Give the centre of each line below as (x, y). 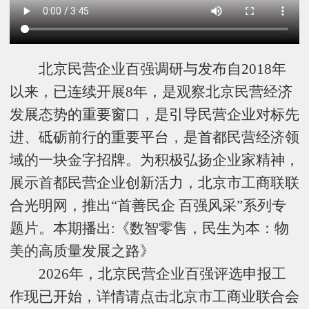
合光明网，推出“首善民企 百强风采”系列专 (148, 205)
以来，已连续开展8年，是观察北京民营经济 (151, 91)
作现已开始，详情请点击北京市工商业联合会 (154, 296)
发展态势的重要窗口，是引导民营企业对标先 (154, 114)
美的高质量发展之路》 (82, 251)
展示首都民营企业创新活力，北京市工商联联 (154, 182)
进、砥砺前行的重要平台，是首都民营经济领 (154, 137)
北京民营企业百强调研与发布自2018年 (162, 69)
